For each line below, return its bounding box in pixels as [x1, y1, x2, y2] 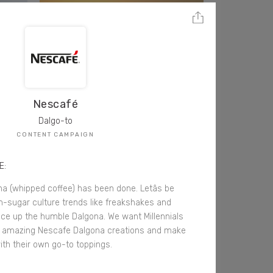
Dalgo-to [38, 115, 73, 126]
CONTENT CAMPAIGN [16, 130, 94, 138]
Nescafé [32, 97, 79, 111]
